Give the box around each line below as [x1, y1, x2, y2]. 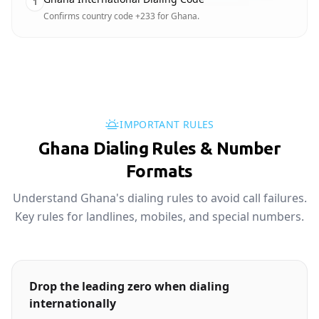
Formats [126, 162, 193, 181]
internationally [29, 296, 116, 311]
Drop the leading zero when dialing [29, 278, 229, 294]
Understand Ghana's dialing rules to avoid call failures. [12, 190, 307, 206]
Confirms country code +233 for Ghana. [43, 10, 199, 22]
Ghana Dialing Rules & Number [38, 139, 281, 158]
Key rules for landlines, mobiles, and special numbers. [15, 209, 304, 224]
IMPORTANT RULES [120, 117, 214, 131]
